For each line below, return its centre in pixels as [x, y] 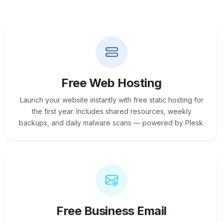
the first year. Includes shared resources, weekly [111, 111]
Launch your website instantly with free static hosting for [111, 100]
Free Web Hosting [111, 83]
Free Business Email [111, 211]
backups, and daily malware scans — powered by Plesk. [111, 123]
